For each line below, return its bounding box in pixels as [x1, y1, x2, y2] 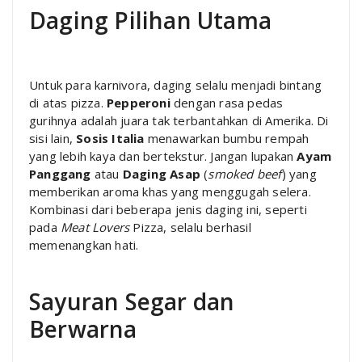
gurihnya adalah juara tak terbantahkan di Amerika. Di [29, 112, 329, 128]
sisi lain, [29, 130, 77, 146]
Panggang [29, 166, 91, 182]
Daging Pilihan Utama [29, 5, 271, 36]
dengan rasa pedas [170, 95, 284, 111]
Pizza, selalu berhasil [129, 219, 251, 235]
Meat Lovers [61, 219, 130, 235]
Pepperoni [107, 95, 170, 111]
